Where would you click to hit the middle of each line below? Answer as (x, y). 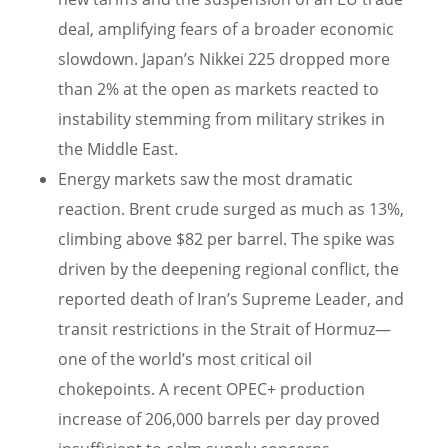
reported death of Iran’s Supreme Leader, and (231, 299)
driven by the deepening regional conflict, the (228, 269)
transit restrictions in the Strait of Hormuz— (224, 329)
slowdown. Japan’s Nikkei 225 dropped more (224, 59)
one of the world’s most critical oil (185, 359)
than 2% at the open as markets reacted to (218, 89)
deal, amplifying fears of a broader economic (226, 29)
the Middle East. (118, 149)
